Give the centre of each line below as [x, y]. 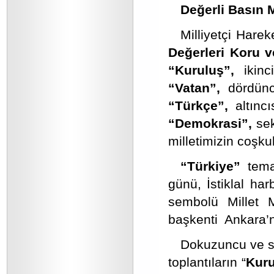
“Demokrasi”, [213, 123]
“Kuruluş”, [201, 70]
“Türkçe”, [198, 106]
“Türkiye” [210, 166]
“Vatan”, [194, 88]
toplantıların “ [207, 262]
